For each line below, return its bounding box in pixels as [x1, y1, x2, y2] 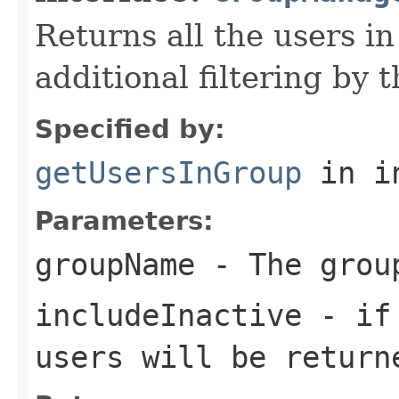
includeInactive [35, 297, 302, 333]
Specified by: [35, 113, 225, 144]
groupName [35, 246, 195, 282]
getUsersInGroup [35, 154, 302, 191]
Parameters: [35, 205, 214, 236]
